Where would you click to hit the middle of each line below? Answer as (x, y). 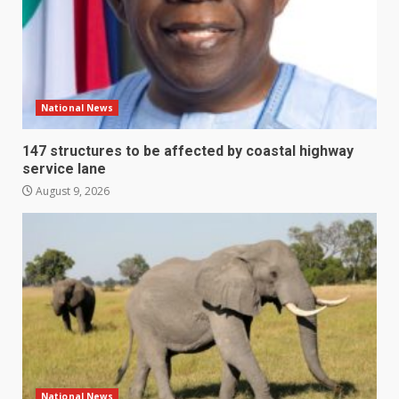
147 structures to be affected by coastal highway (188, 151)
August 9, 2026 (71, 191)
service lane (64, 169)
